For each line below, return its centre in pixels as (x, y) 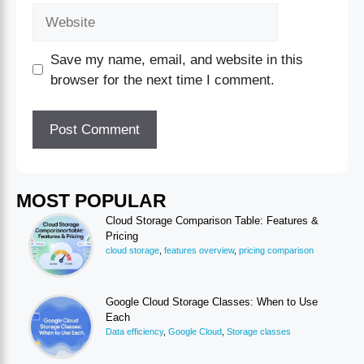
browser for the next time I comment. (162, 80)
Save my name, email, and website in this (176, 59)
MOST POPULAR (91, 201)
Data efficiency (134, 332)
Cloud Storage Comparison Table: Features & (212, 221)
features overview (199, 251)
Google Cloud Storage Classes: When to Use (212, 302)
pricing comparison (276, 251)
